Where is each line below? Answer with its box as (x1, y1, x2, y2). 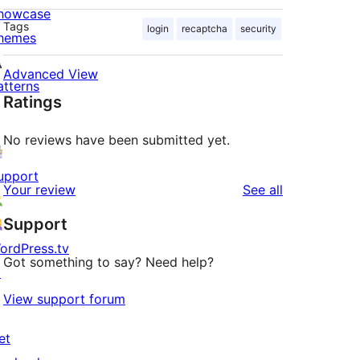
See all (243, 182, 283, 198)
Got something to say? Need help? (3, 254, 214, 271)
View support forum (3, 291, 125, 308)
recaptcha (182, 22, 227, 35)
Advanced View (3, 66, 98, 83)
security (240, 22, 276, 35)
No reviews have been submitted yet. (3, 132, 230, 149)
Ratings (3, 92, 62, 112)
